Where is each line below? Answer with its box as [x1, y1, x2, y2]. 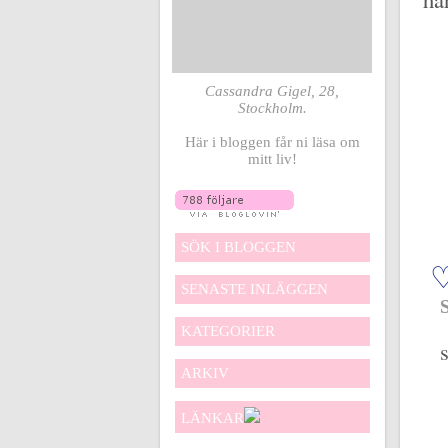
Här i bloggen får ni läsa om [185, 134, 360, 150]
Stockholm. [238, 100, 307, 116]
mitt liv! [248, 151, 297, 167]
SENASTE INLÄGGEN [181, 281, 328, 297]
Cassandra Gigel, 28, [205, 83, 340, 99]
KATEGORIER [181, 323, 275, 339]
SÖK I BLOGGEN [181, 239, 296, 255]
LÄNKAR [181, 410, 244, 426]
